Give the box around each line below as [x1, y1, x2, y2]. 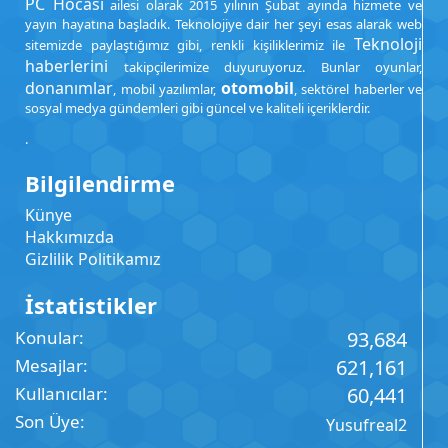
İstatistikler [25, 290, 157, 320]
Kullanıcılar [15, 382, 103, 405]
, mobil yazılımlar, [113, 80, 221, 98]
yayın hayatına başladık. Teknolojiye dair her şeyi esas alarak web [25, 15, 422, 33]
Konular [15, 326, 79, 349]
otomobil [220, 77, 294, 99]
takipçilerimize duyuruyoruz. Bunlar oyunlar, [108, 58, 422, 76]
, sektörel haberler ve [293, 80, 422, 98]
